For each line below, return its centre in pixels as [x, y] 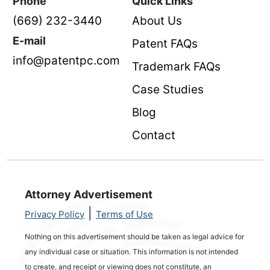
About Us [157, 21]
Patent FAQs [165, 44]
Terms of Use [125, 214]
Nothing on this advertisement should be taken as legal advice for [135, 237]
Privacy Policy [55, 214]
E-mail [30, 41]
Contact [154, 135]
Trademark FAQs [177, 67]
